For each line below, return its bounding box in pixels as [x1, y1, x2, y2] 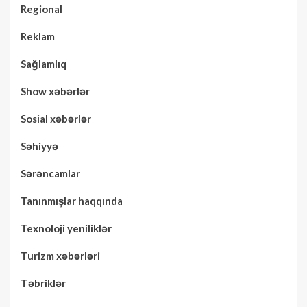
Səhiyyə [21, 139, 58, 152]
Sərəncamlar [21, 167, 80, 180]
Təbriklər [21, 276, 66, 289]
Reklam [21, 29, 55, 42]
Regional [21, 2, 62, 15]
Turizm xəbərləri [21, 249, 100, 262]
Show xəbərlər [21, 84, 90, 97]
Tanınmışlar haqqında [21, 194, 123, 207]
